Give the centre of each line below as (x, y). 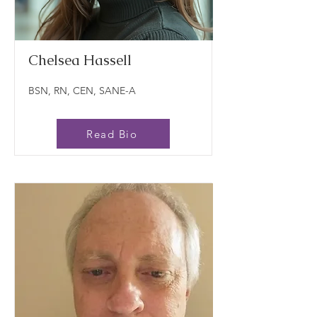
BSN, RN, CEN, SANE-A (82, 91)
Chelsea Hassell (80, 60)
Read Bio (112, 134)
